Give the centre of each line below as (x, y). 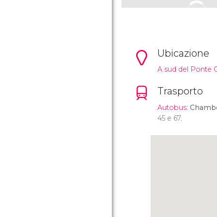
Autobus (172, 107)
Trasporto (180, 91)
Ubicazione (183, 53)
